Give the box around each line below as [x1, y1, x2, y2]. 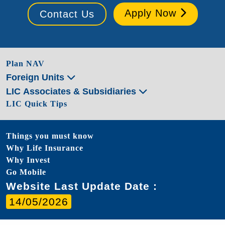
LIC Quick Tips [6, 99, 67, 108]
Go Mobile [6, 168, 46, 177]
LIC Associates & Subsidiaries [6, 86, 139, 97]
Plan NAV [6, 59, 45, 68]
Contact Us [39, 9, 94, 20]
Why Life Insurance [6, 144, 83, 153]
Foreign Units [6, 72, 67, 83]
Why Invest [6, 156, 50, 165]
